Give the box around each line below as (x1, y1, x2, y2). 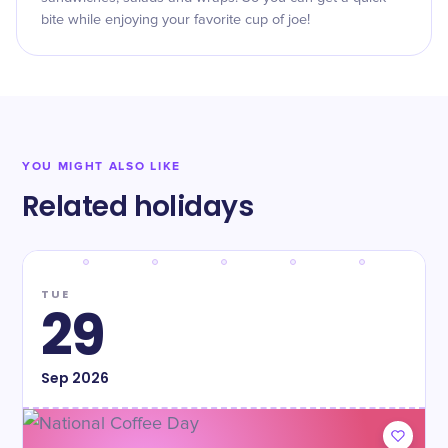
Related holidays (22, 187, 254, 226)
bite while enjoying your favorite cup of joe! (41, 13, 310, 27)
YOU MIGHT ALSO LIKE (22, 159, 181, 174)
